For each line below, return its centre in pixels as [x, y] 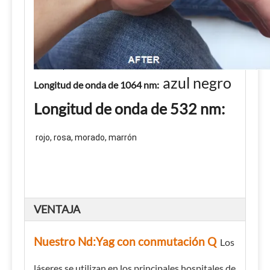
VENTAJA [57, 209]
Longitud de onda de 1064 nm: [96, 85]
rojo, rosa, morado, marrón [85, 137]
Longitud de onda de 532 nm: [129, 108]
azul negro [197, 83]
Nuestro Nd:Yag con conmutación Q [125, 241]
